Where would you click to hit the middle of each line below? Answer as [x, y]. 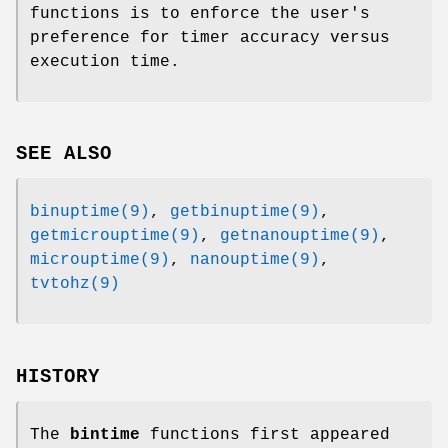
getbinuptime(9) [245, 212]
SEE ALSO [64, 154]
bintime [105, 435]
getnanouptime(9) [300, 236]
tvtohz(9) [75, 284]
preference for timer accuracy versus [210, 37]
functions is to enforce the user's [200, 13]
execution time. [105, 61]
